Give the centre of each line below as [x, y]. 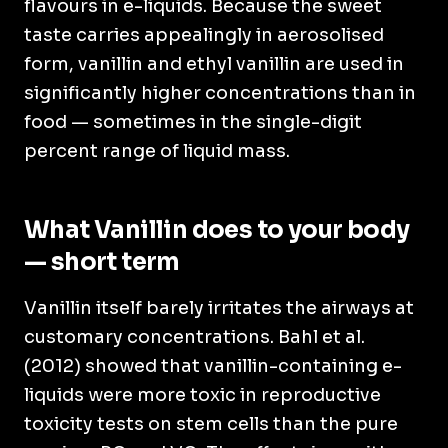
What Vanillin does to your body [217, 230]
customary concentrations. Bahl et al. [194, 337]
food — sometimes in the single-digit [193, 122]
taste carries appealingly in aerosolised [204, 35]
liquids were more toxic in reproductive [202, 395]
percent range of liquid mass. [157, 151]
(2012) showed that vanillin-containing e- [213, 366]
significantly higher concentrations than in [220, 93]
